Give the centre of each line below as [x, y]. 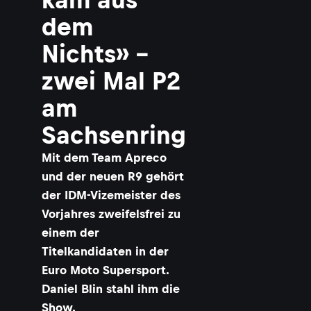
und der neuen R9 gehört [113, 176]
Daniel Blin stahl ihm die [111, 289]
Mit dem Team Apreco [104, 158]
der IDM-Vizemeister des [111, 195]
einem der [70, 233]
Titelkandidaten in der [105, 251]
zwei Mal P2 [111, 81]
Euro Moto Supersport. [105, 270]
